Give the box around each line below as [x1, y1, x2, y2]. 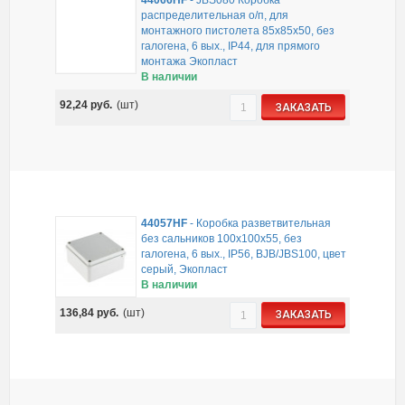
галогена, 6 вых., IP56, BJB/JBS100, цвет [140, 247, 346, 260]
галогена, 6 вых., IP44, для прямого [140, 40, 320, 53]
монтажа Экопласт [140, 55, 238, 69]
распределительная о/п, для [140, 9, 288, 23]
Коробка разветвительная [195, 216, 331, 230]
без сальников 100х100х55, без [140, 231, 302, 245]
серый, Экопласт [140, 262, 228, 276]
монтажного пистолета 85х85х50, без [140, 24, 334, 38]
